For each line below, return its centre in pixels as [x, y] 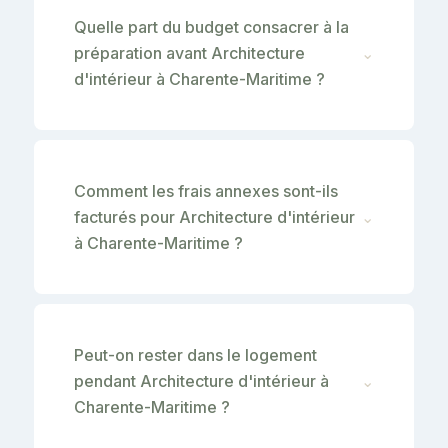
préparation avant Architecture [189, 52]
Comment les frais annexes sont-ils [206, 190]
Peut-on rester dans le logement [195, 354]
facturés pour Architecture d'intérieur [214, 216]
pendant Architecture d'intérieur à [201, 380]
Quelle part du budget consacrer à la [211, 26]
